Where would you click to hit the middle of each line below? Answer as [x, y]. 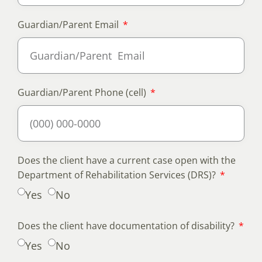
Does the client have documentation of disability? [127, 226]
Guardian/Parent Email [69, 25]
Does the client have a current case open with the [127, 161]
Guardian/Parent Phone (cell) [83, 93]
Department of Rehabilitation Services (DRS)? [118, 175]
